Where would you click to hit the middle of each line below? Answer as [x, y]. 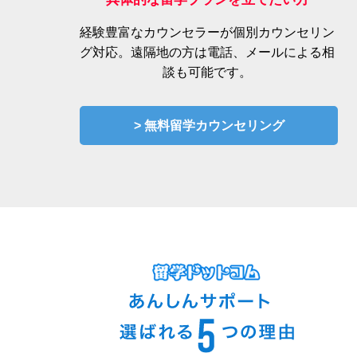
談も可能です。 [207, 73]
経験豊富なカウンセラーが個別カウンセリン [207, 33]
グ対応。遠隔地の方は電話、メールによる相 [207, 53]
